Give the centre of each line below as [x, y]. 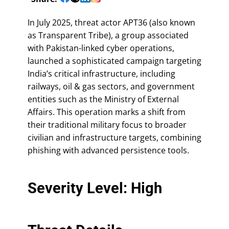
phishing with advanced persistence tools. [108, 150]
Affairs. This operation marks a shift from [107, 112]
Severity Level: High [95, 188]
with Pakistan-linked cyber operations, [101, 48]
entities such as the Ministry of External [103, 99]
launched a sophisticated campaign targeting [114, 61]
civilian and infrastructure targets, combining [114, 137]
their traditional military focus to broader [107, 124]
